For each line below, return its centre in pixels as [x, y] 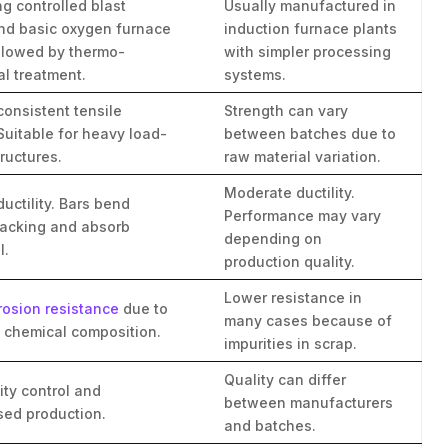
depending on [273, 238]
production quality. [290, 261]
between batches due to [310, 133]
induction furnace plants [311, 28]
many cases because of [308, 320]
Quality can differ [285, 379]
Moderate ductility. [290, 192]
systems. [255, 74]
